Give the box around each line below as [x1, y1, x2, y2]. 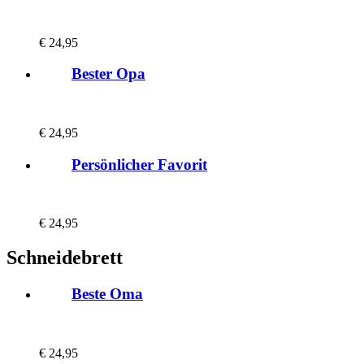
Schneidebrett [6, 247, 123, 269]
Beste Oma [71, 285, 143, 303]
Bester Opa [71, 65, 145, 83]
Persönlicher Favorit [71, 155, 207, 173]
